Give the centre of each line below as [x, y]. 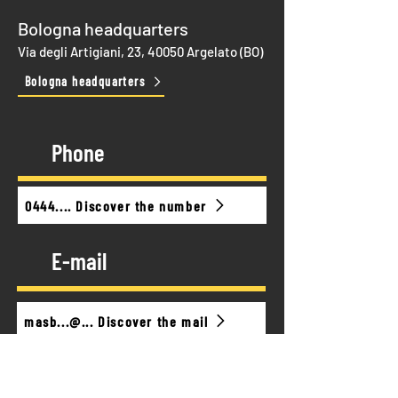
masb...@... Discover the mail [116, 321]
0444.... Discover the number [116, 205]
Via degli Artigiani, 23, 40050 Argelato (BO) [140, 52]
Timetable [96, 379]
